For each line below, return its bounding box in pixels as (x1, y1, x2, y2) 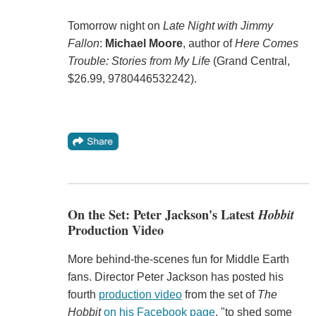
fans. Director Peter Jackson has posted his (67, 270, 284, 283)
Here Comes (234, 37, 298, 50)
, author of (182, 37, 235, 50)
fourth (67, 288, 99, 300)
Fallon (67, 37, 99, 50)
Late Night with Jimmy (162, 20, 273, 32)
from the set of (181, 288, 257, 300)
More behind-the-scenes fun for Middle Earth (67, 253, 289, 265)
